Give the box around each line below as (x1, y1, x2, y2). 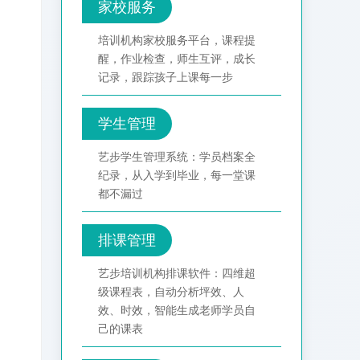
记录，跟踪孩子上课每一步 (98, 71, 233, 84)
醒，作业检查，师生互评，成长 (98, 52, 256, 66)
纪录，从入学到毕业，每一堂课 (98, 169, 256, 182)
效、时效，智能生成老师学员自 (98, 304, 256, 317)
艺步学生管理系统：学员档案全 (98, 150, 256, 164)
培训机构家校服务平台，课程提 (98, 34, 256, 47)
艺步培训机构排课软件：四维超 (98, 267, 256, 280)
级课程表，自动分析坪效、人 (98, 285, 244, 299)
